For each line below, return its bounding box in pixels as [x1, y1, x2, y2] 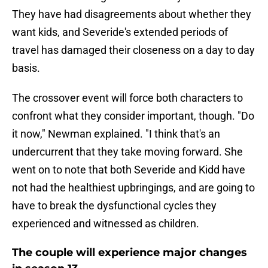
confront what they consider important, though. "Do [12, 109, 254, 123]
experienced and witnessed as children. [12, 217, 199, 230]
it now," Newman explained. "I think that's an [12, 127, 220, 141]
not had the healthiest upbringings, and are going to [12, 181, 255, 194]
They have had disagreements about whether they [12, 8, 251, 21]
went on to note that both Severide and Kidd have [12, 163, 245, 176]
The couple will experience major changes [12, 246, 247, 260]
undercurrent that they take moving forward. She [12, 145, 243, 159]
